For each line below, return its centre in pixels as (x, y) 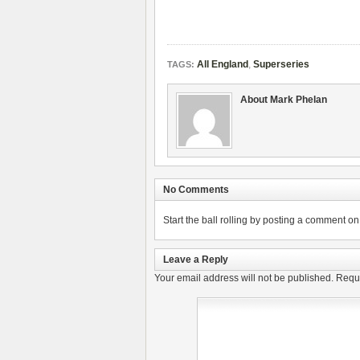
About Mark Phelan (284, 100)
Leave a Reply (196, 260)
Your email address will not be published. (244, 278)
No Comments (196, 190)
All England (223, 64)
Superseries (281, 64)
